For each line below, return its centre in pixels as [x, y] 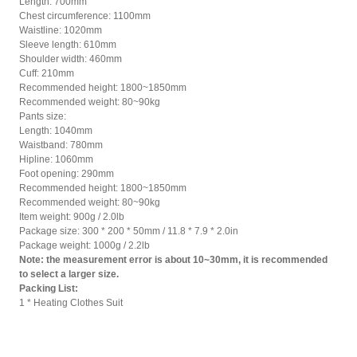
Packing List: [49, 289]
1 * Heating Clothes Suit [72, 303]
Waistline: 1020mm [61, 31]
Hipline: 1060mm [56, 160]
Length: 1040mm [56, 131]
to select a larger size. [69, 275]
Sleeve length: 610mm [68, 45]
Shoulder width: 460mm [71, 59]
